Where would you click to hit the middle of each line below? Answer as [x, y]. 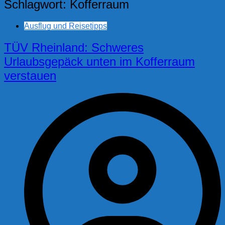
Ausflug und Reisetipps [66, 26]
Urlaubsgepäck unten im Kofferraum [99, 62]
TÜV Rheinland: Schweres [74, 48]
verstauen [30, 76]
